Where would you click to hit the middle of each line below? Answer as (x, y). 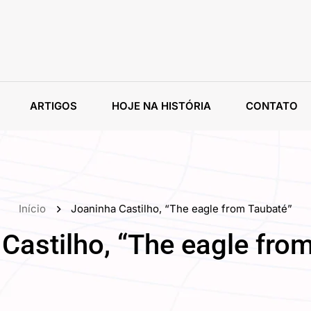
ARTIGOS (53, 106)
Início (35, 209)
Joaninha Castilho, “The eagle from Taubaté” (182, 209)
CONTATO (272, 106)
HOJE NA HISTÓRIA (161, 106)
